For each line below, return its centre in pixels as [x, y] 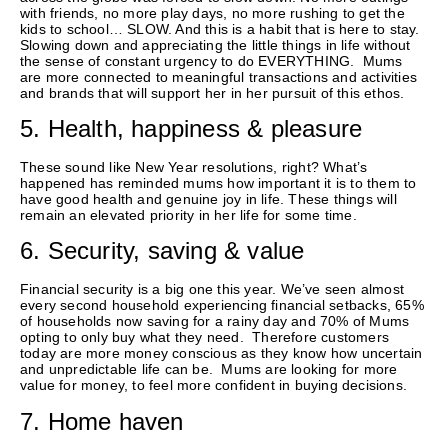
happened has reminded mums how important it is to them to [218, 183]
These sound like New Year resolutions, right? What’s [194, 167]
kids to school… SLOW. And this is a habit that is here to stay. [220, 28]
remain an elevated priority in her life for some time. [188, 215]
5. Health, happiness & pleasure [191, 129]
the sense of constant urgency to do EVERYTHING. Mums [211, 60]
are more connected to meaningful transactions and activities [219, 76]
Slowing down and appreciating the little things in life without [215, 44]
